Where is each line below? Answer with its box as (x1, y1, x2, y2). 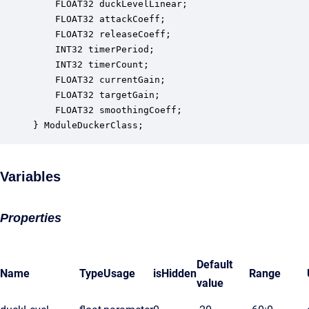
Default (197, 258, 232, 271)
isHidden (153, 267, 197, 280)
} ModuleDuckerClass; (33, 120, 143, 130)
